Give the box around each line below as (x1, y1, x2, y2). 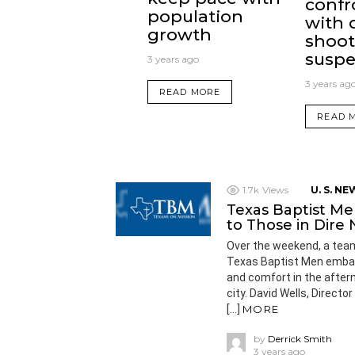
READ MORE (159, 86, 220, 97)
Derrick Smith (268, 333, 332, 345)
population (147, 6, 243, 26)
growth (147, 24, 212, 44)
